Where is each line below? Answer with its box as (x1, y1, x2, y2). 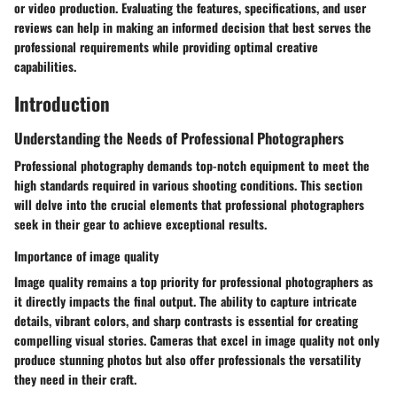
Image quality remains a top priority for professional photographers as (14, 272, 373, 292)
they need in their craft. (14, 370, 136, 389)
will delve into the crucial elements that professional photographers (14, 195, 364, 214)
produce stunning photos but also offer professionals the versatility (14, 350, 361, 370)
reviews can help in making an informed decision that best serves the (14, 17, 371, 36)
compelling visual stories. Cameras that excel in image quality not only (14, 331, 379, 350)
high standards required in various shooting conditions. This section (14, 175, 362, 195)
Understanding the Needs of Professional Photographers (14, 127, 344, 149)
